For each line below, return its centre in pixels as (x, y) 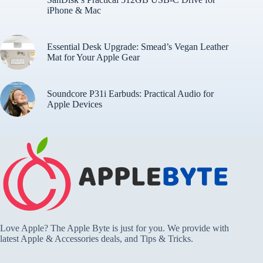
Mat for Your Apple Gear (93, 58)
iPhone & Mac (74, 11)
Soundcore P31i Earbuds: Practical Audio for (130, 94)
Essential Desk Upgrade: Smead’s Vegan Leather (138, 47)
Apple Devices (75, 104)
